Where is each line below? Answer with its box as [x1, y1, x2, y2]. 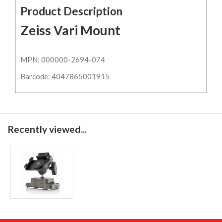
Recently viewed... [7, 123, 87, 135]
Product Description [20, 4, 122, 18]
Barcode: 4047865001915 [20, 72, 110, 81]
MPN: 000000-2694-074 [20, 55, 105, 64]
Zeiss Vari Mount [20, 22, 123, 38]
